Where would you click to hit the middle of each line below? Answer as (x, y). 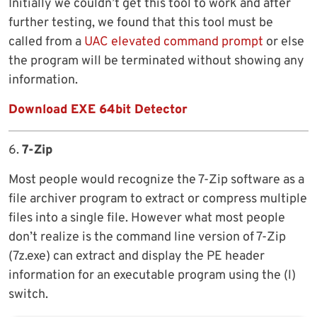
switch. (28, 295)
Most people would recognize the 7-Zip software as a (156, 180)
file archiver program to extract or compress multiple (158, 200)
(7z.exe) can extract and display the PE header (137, 257)
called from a (46, 42)
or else (284, 42)
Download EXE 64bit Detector (98, 110)
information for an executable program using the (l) (152, 276)
